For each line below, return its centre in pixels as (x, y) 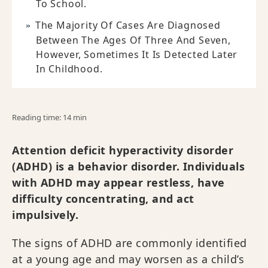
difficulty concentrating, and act (103, 199)
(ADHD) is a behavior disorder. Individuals (128, 166)
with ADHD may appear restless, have (118, 182)
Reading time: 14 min (49, 117)
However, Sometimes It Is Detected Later (137, 54)
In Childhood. (69, 69)
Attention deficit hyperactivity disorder (123, 150)
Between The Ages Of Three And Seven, (133, 40)
